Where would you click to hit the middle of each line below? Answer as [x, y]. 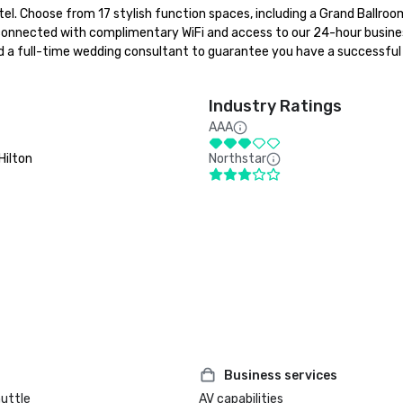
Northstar [237, 159]
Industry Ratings [275, 106]
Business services [281, 375]
